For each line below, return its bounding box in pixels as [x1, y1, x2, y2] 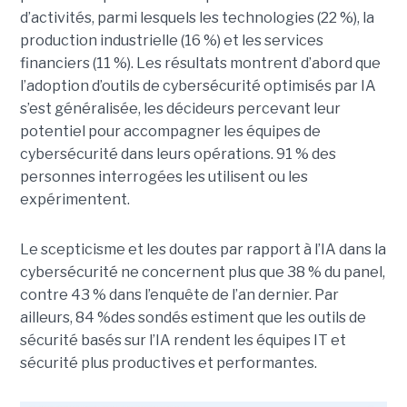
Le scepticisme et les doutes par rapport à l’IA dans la [19, 241, 386, 259]
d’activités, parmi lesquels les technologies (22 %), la [19, 9, 374, 27]
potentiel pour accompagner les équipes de [19, 123, 321, 141]
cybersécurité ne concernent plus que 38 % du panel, [19, 263, 385, 282]
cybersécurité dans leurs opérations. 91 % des [19, 145, 336, 164]
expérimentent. [19, 191, 130, 209]
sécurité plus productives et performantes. [19, 354, 317, 372]
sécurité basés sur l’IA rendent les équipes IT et [19, 332, 346, 350]
